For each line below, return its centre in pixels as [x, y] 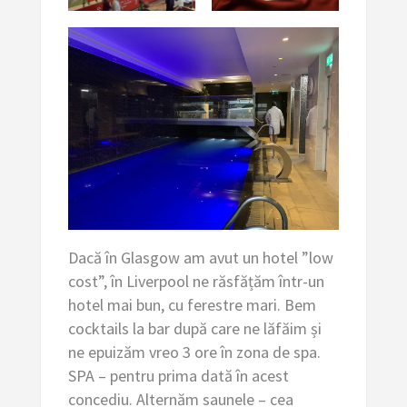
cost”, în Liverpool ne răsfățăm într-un [196, 282]
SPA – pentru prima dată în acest [178, 376]
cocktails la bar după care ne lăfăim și [194, 329]
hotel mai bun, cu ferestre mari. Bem [192, 305]
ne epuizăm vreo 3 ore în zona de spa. [194, 352]
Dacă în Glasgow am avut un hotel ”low [200, 258]
